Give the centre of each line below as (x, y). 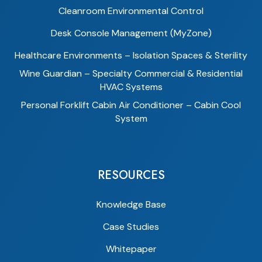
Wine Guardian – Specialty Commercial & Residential (131, 74)
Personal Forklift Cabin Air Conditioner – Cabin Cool (131, 105)
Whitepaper (131, 249)
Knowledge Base (131, 205)
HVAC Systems (131, 87)
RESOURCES (131, 175)
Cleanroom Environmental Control (131, 11)
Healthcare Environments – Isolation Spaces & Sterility (131, 56)
